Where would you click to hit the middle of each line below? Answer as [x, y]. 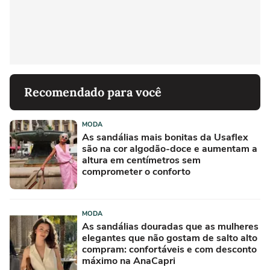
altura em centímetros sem [141, 160]
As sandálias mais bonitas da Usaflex [165, 137]
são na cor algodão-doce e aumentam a [170, 149]
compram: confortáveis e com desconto [169, 249]
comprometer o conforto [136, 171]
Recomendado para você [93, 92]
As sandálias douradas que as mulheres [170, 226]
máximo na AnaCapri [129, 261]
